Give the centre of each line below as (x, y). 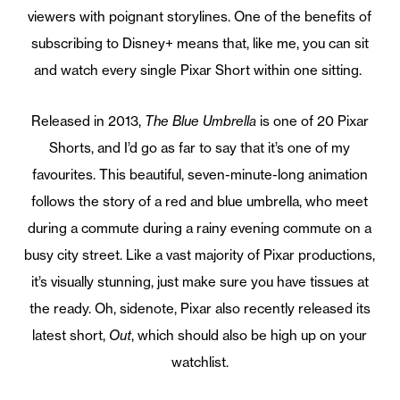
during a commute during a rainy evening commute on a (200, 229)
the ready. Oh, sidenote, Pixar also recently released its (200, 309)
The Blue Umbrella (200, 121)
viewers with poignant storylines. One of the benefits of (200, 17)
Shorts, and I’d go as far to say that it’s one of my (200, 148)
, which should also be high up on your (250, 336)
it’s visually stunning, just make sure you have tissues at (200, 282)
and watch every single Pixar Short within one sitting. (198, 71)
